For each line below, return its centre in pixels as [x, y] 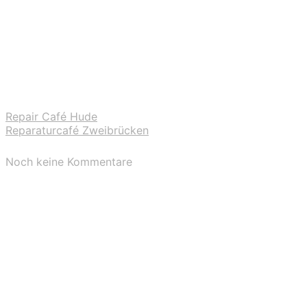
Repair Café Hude [51, 116]
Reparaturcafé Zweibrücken [77, 130]
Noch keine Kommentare [69, 162]
